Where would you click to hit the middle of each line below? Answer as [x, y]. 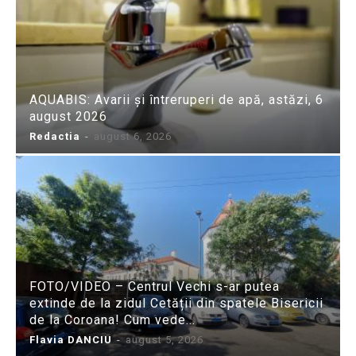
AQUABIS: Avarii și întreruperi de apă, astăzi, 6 [176, 100]
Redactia [55, 137]
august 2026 [68, 117]
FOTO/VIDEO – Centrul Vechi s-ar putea [155, 286]
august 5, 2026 [164, 339]
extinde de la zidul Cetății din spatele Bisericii [176, 303]
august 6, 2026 [133, 137]
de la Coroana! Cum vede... [112, 319]
